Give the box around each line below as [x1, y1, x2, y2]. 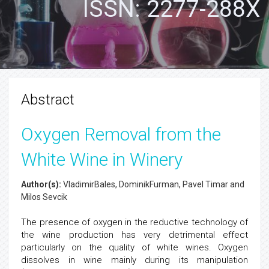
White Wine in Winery [21, 149, 183, 170]
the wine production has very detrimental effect [21, 229, 248, 240]
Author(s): [21, 180, 61, 189]
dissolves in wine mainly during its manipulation [21, 255, 248, 265]
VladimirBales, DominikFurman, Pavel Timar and [61, 180, 244, 189]
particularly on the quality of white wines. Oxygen [21, 242, 248, 253]
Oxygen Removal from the [21, 124, 221, 145]
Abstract [21, 91, 74, 108]
